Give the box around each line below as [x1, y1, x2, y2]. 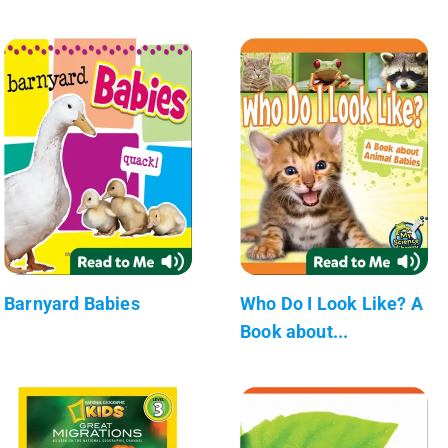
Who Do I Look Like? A [240, 292, 423, 314]
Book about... [240, 320, 349, 342]
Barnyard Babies [4, 292, 140, 314]
